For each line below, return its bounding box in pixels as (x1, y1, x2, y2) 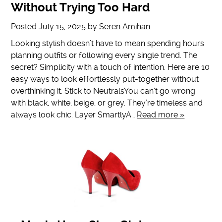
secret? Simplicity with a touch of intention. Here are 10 (11, 62, 210, 72)
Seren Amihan (99, 22, 151, 32)
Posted (11, 22, 39, 32)
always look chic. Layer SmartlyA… (11, 110, 137, 120)
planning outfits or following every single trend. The (11, 51, 198, 60)
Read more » (137, 110, 185, 120)
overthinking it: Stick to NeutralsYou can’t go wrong (11, 86, 196, 96)
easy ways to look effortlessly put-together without (11, 74, 199, 84)
